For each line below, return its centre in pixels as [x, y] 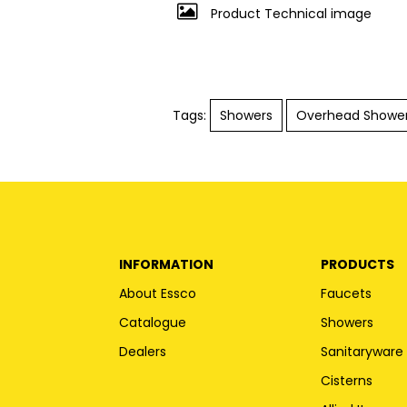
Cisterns [347, 380]
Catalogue [153, 322]
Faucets [347, 293]
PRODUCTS [358, 264]
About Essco [158, 293]
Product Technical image [289, 13]
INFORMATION [167, 264]
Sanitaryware [362, 351]
